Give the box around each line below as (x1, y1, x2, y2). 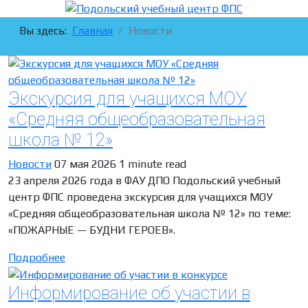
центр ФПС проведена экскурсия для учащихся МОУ (8, 190, 272, 204)
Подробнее (8, 251, 65, 265)
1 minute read (119, 157, 186, 171)
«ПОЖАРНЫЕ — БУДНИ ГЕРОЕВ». (8, 223, 175, 237)
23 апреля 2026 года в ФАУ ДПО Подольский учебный (8, 174, 280, 188)
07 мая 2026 (54, 157, 119, 171)
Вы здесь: (19, 24, 72, 38)
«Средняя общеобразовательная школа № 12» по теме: (8, 207, 291, 221)
